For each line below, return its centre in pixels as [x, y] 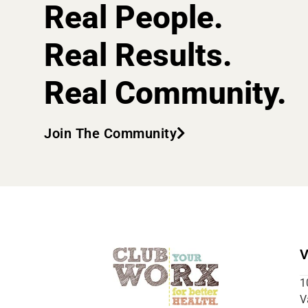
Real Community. [165, 92]
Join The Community [110, 133]
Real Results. [138, 55]
